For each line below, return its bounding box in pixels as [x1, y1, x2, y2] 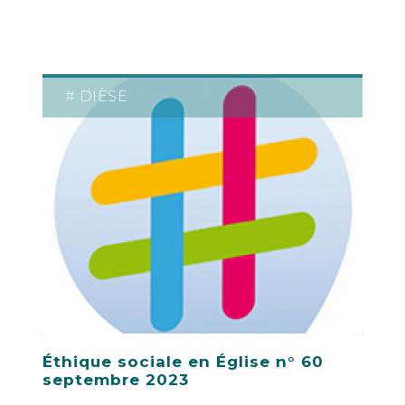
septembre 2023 [42, 370, 189, 389]
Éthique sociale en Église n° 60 [42, 352, 324, 371]
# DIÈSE [64, 87, 128, 105]
